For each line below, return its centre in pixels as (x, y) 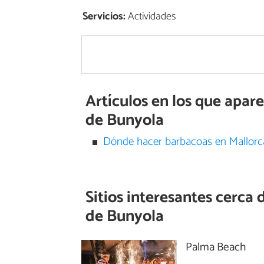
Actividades (151, 16)
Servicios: (104, 16)
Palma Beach (216, 247)
